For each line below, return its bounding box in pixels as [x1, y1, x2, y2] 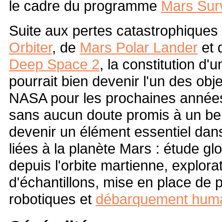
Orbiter [9, 39, 52, 55]
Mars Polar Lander [80, 39, 198, 55]
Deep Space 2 [9, 56, 100, 72]
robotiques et [9, 191, 96, 207]
